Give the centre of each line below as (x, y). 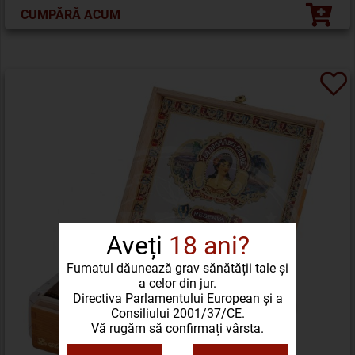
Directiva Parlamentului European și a (177, 298)
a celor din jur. (177, 283)
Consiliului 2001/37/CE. (177, 313)
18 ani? (209, 245)
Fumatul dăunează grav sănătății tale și (177, 268)
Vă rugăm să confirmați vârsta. (177, 328)
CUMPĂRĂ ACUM (71, 14)
